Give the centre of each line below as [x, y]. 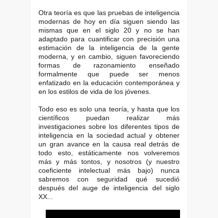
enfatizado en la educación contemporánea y [109, 82]
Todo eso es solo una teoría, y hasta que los [109, 109]
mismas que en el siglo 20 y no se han [109, 30]
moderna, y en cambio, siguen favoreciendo [109, 56]
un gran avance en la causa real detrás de [109, 144]
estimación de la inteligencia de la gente [109, 47]
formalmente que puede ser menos [109, 74]
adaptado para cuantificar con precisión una [109, 39]
